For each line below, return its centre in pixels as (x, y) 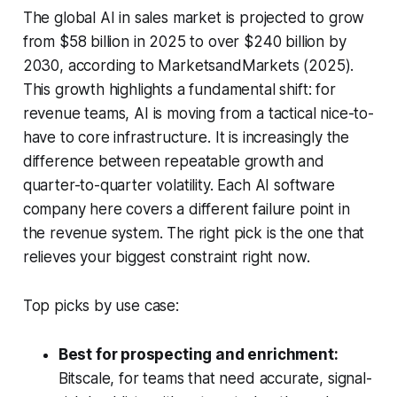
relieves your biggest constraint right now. (166, 257)
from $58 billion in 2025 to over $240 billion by (184, 42)
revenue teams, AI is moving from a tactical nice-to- (198, 114)
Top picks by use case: (101, 306)
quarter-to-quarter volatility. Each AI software (179, 186)
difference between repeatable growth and (173, 162)
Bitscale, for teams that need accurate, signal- (215, 379)
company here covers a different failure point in (186, 210)
